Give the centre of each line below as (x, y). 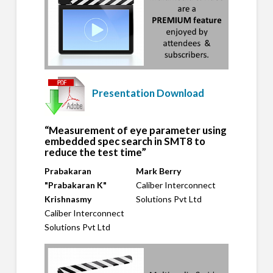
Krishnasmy (68, 199)
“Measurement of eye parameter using (135, 130)
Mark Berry (158, 171)
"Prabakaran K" (75, 185)
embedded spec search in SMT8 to (125, 141)
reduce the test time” (95, 152)
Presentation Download (148, 93)
